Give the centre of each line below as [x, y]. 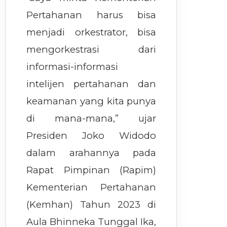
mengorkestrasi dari [91, 50]
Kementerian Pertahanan [91, 187]
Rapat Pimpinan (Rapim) [91, 170]
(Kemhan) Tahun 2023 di [91, 205]
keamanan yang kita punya [91, 101]
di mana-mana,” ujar [91, 119]
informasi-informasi [72, 67]
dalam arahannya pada [91, 153]
